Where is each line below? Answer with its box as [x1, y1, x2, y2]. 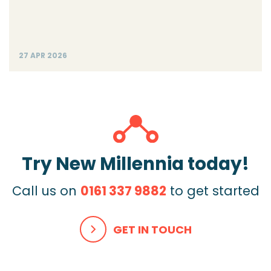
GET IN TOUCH [113, 221, 192, 237]
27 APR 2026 [19, 50, 67, 61]
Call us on [11, 181, 80, 200]
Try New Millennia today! [22, 151, 249, 176]
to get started [166, 181, 260, 200]
